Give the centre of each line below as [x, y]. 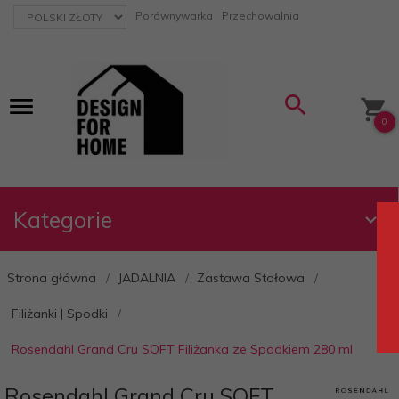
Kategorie [63, 220]
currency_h [40, 12]
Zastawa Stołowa [251, 278]
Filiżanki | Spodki [60, 313]
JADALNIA [147, 278]
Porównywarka [174, 16]
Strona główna [52, 278]
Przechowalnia [261, 16]
